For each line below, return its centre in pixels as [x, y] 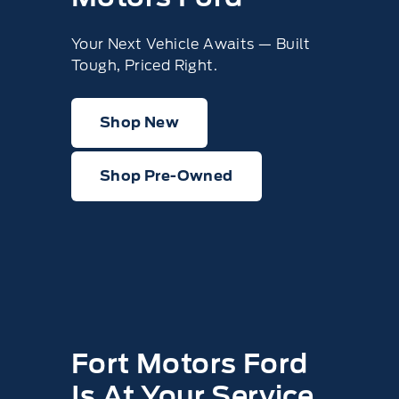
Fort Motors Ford [190, 363]
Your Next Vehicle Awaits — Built [191, 44]
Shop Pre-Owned [167, 176]
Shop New [140, 122]
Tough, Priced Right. [144, 65]
